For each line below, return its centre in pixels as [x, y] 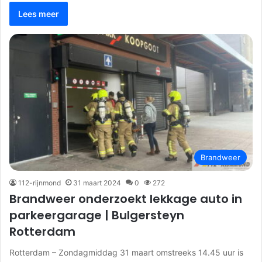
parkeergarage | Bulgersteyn [97, 216]
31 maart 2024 [97, 183]
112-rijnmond [39, 183]
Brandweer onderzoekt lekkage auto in [126, 199]
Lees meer [39, 13]
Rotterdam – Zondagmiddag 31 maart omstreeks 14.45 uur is [126, 253]
